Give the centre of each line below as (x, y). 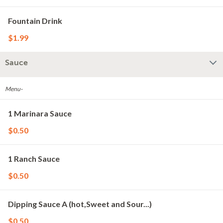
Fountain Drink (35, 21)
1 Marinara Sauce (40, 113)
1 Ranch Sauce (34, 159)
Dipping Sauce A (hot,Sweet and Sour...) (80, 204)
